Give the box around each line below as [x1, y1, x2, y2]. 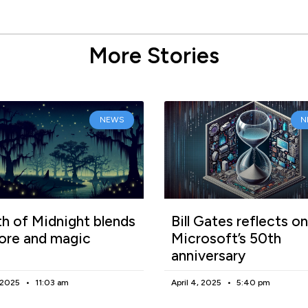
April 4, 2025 [171, 277, 223, 287]
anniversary [171, 246, 245, 264]
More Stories [89, 42, 219, 69]
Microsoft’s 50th [171, 229, 281, 247]
